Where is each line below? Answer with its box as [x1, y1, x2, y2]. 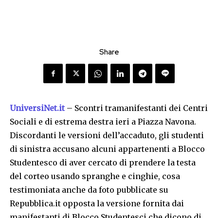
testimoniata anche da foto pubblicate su [10, 185, 168, 195]
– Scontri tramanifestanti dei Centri [67, 103, 208, 113]
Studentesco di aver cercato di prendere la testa [10, 158, 196, 168]
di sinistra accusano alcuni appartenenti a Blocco [10, 144, 205, 154]
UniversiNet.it [10, 103, 65, 113]
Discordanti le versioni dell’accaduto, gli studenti [10, 130, 204, 141]
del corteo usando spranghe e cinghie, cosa [10, 171, 180, 182]
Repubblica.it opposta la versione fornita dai [10, 199, 184, 209]
